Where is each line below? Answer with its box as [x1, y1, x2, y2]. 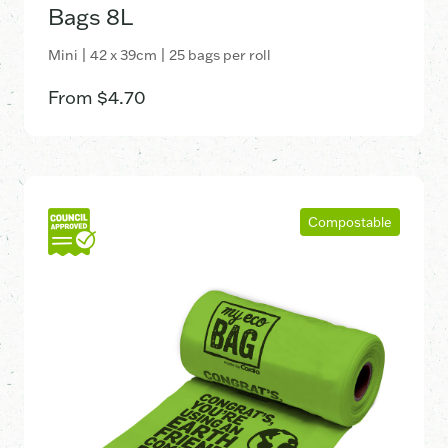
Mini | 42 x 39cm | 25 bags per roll [48, 45, 271, 64]
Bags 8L [48, 2, 133, 31]
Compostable [308, 213, 392, 230]
